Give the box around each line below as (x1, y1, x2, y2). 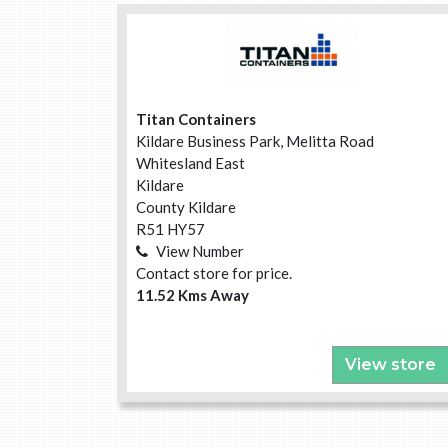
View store (345, 354, 436, 374)
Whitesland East (136, 154, 245, 173)
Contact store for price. (136, 264, 292, 283)
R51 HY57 (136, 220, 205, 239)
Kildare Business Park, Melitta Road (136, 132, 374, 151)
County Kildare (136, 198, 236, 217)
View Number (156, 242, 244, 261)
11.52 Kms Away (136, 286, 249, 305)
